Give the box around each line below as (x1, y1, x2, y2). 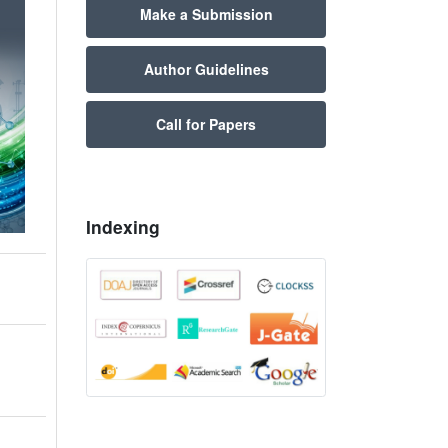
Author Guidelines (143, 58, 269, 79)
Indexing (86, 213, 160, 239)
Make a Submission (139, 3, 273, 24)
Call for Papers (156, 113, 256, 134)
